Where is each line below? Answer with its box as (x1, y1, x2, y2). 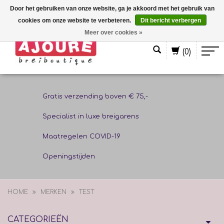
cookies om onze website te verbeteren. (17, 17, 132, 24)
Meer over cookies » (84, 29, 142, 36)
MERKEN (40, 188, 66, 195)
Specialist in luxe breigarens (42, 113, 139, 120)
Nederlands (7, 22, 44, 29)
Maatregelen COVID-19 (42, 133, 120, 140)
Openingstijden (42, 153, 95, 160)
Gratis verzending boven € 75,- (42, 93, 148, 100)
